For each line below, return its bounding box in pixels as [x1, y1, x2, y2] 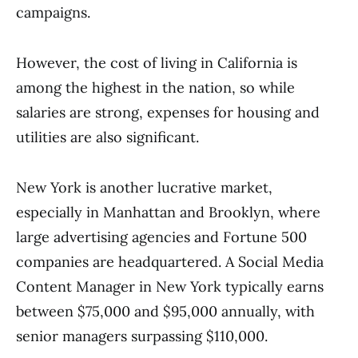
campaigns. [16, 3, 90, 22]
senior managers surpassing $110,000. [16, 327, 268, 345]
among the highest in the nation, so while [16, 78, 295, 97]
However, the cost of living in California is [16, 54, 297, 72]
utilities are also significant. [16, 128, 199, 146]
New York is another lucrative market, [16, 178, 272, 197]
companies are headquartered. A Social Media [16, 253, 324, 271]
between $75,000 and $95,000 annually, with [16, 302, 315, 320]
